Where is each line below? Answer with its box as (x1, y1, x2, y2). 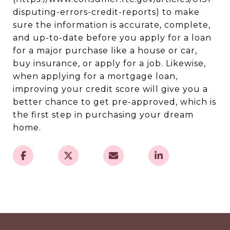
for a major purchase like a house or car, (13, 46, 197, 55)
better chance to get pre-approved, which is (13, 97, 216, 107)
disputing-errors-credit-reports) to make (13, 7, 200, 17)
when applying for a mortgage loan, (13, 71, 178, 81)
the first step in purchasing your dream (13, 110, 194, 120)
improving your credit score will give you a (13, 84, 208, 94)
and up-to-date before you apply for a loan (13, 33, 212, 43)
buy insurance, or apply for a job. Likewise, (13, 59, 206, 68)
